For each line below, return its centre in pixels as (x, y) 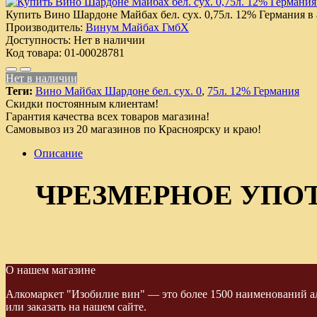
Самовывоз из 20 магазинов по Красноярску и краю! (133, 129)
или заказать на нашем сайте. (76, 307)
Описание (58, 153)
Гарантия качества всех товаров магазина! (108, 116)
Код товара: (34, 52)
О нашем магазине (51, 270)
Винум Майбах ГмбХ (137, 27)
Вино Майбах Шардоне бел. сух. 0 (119, 91)
